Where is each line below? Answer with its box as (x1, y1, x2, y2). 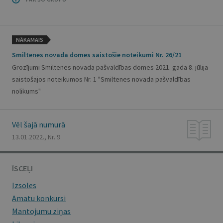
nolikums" (12, 87, 41, 96)
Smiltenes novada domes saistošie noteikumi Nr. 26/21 (12, 50, 182, 59)
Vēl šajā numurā (12, 119, 65, 129)
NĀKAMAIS (15, 36, 43, 43)
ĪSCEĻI (12, 163, 33, 173)
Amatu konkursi (12, 193, 66, 203)
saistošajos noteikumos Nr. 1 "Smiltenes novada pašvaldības (12, 75, 191, 84)
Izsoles (12, 180, 36, 190)
